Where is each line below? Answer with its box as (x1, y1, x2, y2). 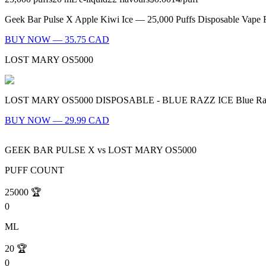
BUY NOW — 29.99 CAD (5, 115, 109, 126)
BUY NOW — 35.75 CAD (5, 34, 109, 45)
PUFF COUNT (5, 165, 64, 176)
